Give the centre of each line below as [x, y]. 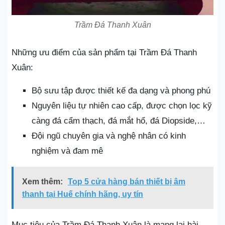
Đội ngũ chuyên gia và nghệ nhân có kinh [109, 136]
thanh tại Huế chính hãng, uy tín [83, 194]
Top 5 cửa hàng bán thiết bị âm [127, 181]
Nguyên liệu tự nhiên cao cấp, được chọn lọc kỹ [122, 105]
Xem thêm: [42, 181]
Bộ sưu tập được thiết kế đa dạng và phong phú [121, 90]
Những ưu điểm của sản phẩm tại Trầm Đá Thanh [104, 52]
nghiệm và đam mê [67, 151]
